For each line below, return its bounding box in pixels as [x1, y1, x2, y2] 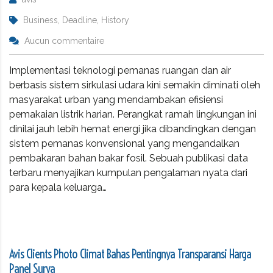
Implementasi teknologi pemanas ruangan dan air [9, 64, 231, 76]
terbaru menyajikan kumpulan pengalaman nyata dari [9, 166, 247, 179]
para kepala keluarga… [9, 181, 107, 193]
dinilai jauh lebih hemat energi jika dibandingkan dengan [9, 122, 256, 135]
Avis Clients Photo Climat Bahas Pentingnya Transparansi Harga [9, 246, 251, 261]
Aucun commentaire [24, 35, 104, 46]
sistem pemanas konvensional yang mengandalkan [9, 137, 239, 149]
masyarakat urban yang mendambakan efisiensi [9, 93, 223, 105]
